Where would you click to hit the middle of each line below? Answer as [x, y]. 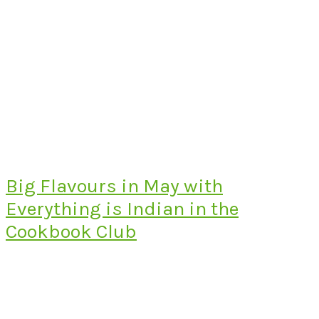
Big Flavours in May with [114, 185]
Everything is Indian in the [122, 208]
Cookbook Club [71, 231]
